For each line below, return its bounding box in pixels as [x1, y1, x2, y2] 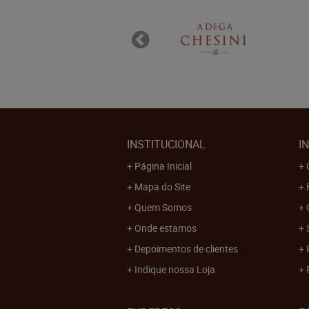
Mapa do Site [134, 179, 190, 193]
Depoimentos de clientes [134, 241, 238, 255]
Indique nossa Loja [134, 262, 215, 276]
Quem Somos [134, 200, 192, 214]
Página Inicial [134, 159, 192, 172]
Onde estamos [134, 221, 197, 235]
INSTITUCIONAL [127, 136, 206, 152]
